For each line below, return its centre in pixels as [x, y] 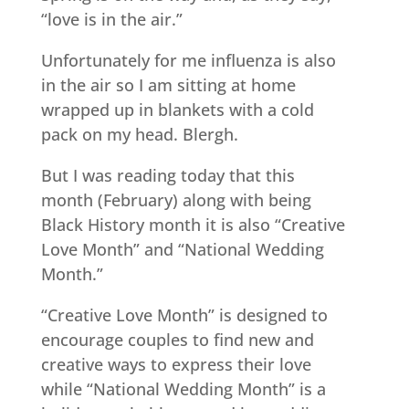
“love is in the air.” [111, 19]
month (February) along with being [176, 200]
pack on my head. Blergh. [139, 134]
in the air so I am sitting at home [168, 85]
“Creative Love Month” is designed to [184, 315]
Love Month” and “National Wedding [182, 249]
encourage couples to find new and [177, 340]
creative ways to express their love [176, 364]
